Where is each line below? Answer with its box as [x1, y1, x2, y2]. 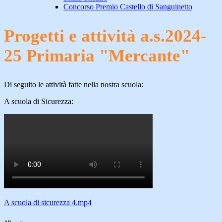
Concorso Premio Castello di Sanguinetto [63, 2, 192, 11]
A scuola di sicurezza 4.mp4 [4, 198, 92, 207]
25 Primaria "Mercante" [4, 46, 190, 65]
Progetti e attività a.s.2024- [4, 26, 207, 46]
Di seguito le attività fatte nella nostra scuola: [4, 80, 143, 89]
